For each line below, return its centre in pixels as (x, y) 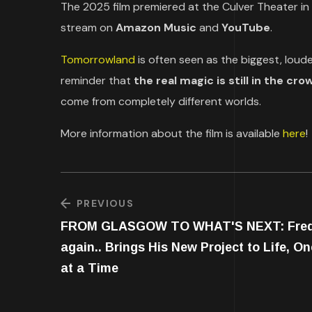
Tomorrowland (99, 59)
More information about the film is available (172, 133)
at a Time (89, 268)
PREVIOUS (106, 203)
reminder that (97, 80)
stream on (88, 27)
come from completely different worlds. (161, 101)
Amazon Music (156, 27)
